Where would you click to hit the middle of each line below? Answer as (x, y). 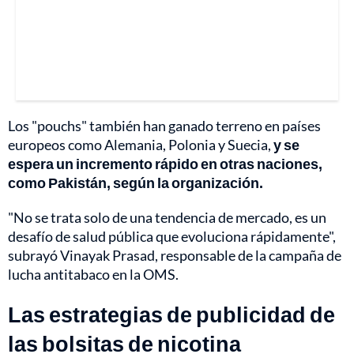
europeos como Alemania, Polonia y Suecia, (141, 145)
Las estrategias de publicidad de (171, 314)
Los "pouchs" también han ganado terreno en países (164, 126)
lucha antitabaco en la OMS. (93, 275)
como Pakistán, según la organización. (136, 183)
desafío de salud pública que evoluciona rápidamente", (172, 237)
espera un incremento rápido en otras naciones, (165, 164)
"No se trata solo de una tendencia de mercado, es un (167, 218)
